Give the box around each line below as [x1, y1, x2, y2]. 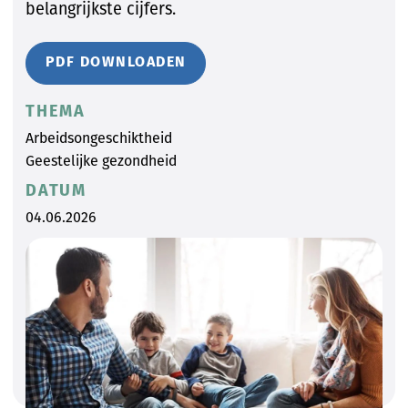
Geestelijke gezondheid [25, 152, 177, 170]
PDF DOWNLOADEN [45, 55, 187, 70]
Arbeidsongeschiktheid [25, 129, 172, 148]
